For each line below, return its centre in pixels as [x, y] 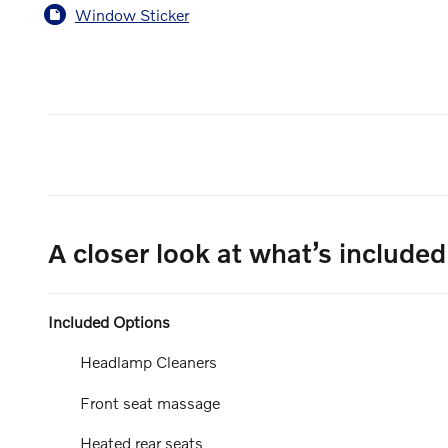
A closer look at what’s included [247, 253]
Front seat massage [150, 402]
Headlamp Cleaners [148, 362]
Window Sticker [132, 14]
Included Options [109, 322]
